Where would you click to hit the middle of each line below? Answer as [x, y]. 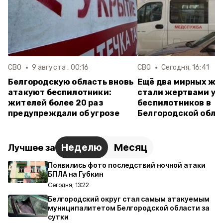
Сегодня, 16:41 [185, 67]
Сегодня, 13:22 [68, 185]
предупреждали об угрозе [64, 113]
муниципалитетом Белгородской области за [129, 208]
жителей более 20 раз [56, 103]
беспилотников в [174, 103]
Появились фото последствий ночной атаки [127, 165]
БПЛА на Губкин [75, 174]
